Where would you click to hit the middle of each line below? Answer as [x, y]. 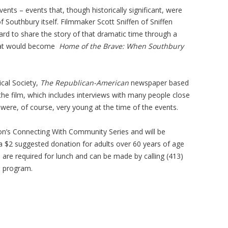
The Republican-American [84, 83]
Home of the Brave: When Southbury [121, 46]
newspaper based [159, 83]
